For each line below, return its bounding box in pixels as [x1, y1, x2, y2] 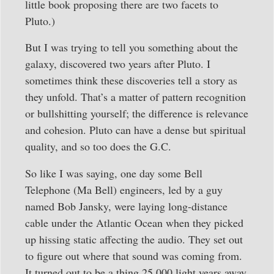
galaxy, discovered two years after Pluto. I [25, 56, 210, 72]
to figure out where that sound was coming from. [25, 248, 242, 263]
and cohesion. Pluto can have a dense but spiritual [25, 122, 246, 138]
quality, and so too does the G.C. [25, 139, 171, 154]
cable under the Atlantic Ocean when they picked [25, 215, 243, 230]
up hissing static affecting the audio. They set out [25, 231, 243, 246]
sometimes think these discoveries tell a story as [25, 73, 237, 88]
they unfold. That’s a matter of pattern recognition [25, 89, 246, 105]
